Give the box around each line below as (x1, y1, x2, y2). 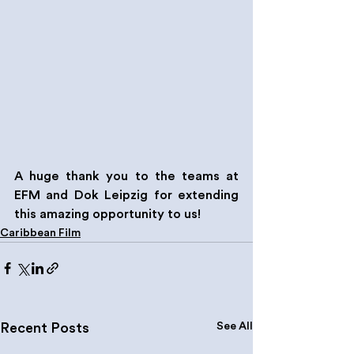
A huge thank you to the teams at (14, 170, 239, 183)
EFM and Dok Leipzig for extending (14, 189, 239, 202)
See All (217, 320, 253, 333)
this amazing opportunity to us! (14, 208, 201, 221)
